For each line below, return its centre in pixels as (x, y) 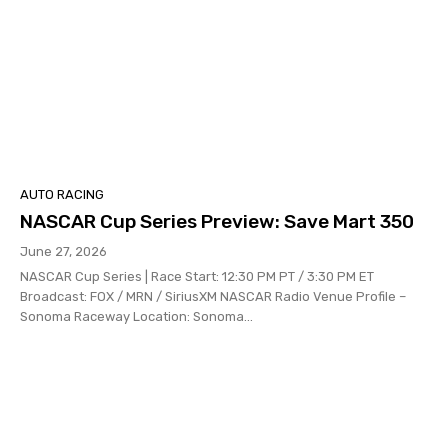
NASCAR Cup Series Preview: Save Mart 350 (217, 221)
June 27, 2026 (63, 251)
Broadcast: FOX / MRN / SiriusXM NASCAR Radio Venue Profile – (166, 296)
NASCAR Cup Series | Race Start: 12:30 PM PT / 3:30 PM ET (85, 276)
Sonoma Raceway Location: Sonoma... (193, 316)
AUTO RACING (62, 194)
